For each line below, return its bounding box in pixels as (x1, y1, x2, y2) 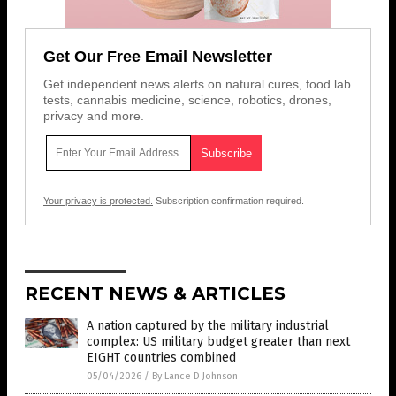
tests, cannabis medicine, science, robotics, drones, (43, 93, 331, 108)
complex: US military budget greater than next (87, 334, 350, 350)
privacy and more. (43, 109, 144, 124)
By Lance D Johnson (152, 370, 238, 383)
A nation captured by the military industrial (87, 318, 329, 334)
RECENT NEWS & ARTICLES (25, 283, 286, 305)
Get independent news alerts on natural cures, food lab (43, 77, 351, 92)
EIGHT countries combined (87, 350, 236, 366)
